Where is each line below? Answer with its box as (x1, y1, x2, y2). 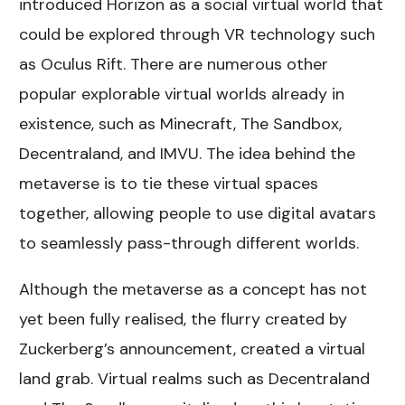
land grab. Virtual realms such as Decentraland (19, 368, 371, 391)
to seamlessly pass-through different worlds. (19, 232, 360, 255)
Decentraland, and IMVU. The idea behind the (19, 143, 356, 165)
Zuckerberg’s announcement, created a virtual (19, 338, 366, 361)
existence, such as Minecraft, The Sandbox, (19, 113, 343, 136)
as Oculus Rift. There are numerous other (19, 53, 329, 76)
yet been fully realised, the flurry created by (19, 308, 348, 331)
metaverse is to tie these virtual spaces (19, 173, 319, 195)
